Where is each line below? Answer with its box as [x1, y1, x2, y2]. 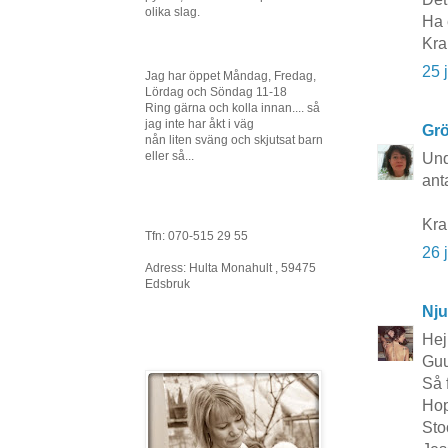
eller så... [145, 149, 194, 163]
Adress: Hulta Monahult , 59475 [145, 261, 316, 275]
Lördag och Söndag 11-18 [145, 85, 287, 99]
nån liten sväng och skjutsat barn [145, 133, 323, 147]
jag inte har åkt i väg [145, 117, 254, 131]
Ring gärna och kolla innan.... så [145, 101, 320, 115]
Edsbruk [145, 277, 190, 291]
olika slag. [145, 5, 200, 19]
